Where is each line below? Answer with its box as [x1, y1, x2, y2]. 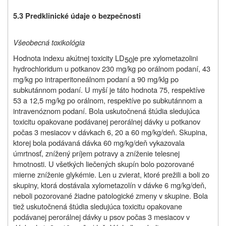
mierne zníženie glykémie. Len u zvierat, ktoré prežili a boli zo [13, 169, 209, 180]
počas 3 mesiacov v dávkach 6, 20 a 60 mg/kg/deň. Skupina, [13, 127, 207, 138]
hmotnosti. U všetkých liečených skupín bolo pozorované [13, 158, 194, 169]
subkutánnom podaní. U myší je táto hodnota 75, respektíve [13, 84, 205, 95]
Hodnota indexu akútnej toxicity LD [13, 52, 125, 64]
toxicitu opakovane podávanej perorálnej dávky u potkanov [13, 116, 200, 127]
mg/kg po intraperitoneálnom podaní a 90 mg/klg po [13, 74, 179, 85]
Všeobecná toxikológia [13, 37, 85, 48]
